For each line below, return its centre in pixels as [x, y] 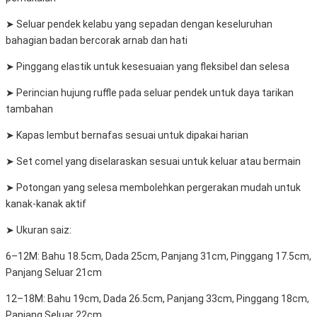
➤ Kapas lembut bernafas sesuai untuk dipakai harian [127, 135]
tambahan [29, 109]
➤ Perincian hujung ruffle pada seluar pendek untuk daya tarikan [150, 92]
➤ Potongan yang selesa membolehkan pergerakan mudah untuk [153, 187]
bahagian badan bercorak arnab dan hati [97, 40]
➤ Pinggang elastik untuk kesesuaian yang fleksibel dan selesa [148, 66]
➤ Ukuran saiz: [39, 230]
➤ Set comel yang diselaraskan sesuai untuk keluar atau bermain [153, 161]
